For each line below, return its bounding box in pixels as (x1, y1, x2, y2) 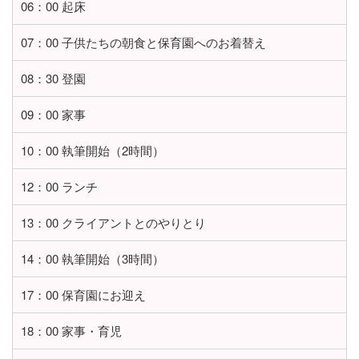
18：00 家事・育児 (21, 322, 122, 340)
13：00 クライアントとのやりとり (21, 214, 206, 232)
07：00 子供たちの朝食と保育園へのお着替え (21, 34, 266, 51)
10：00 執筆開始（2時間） (21, 142, 164, 159)
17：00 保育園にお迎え (21, 286, 146, 304)
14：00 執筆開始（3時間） (21, 250, 164, 268)
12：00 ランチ (21, 178, 98, 196)
